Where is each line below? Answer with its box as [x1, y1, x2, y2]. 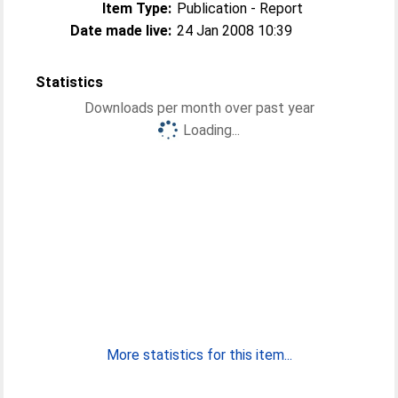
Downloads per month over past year [84, 99, 314, 116]
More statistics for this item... [106, 346, 292, 363]
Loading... [183, 121, 240, 139]
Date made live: [70, 21, 172, 39]
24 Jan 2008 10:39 [177, 21, 293, 39]
